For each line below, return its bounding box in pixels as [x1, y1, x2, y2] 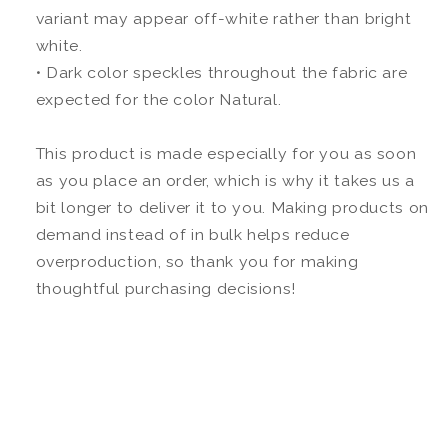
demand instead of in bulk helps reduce [35, 224, 350, 244]
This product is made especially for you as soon [35, 143, 417, 163]
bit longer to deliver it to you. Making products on [35, 197, 429, 217]
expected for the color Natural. [35, 89, 282, 109]
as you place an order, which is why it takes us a [35, 170, 415, 190]
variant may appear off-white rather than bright [35, 8, 412, 28]
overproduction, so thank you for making [35, 251, 359, 271]
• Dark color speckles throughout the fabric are [35, 62, 408, 82]
